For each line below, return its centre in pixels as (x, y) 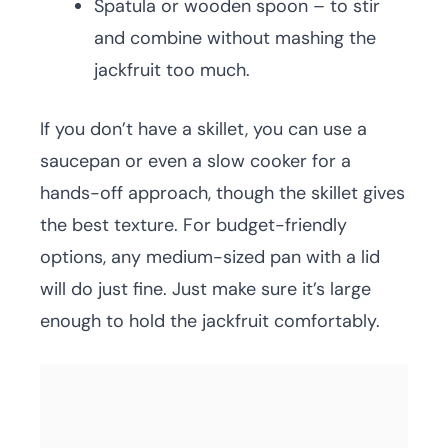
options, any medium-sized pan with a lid (210, 257)
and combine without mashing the (235, 38)
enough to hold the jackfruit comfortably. (210, 321)
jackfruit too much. (172, 70)
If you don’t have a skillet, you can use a (203, 129)
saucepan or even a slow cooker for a (195, 161)
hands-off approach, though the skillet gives (222, 193)
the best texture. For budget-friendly (193, 225)
